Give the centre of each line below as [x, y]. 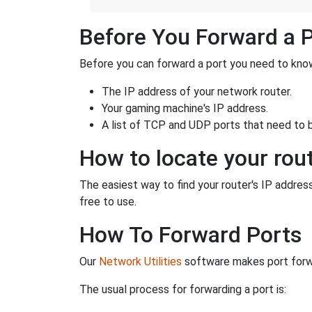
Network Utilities [140, 262]
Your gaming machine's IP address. [185, 109]
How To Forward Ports [190, 235]
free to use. [108, 202]
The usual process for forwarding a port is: [183, 290]
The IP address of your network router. [197, 92]
